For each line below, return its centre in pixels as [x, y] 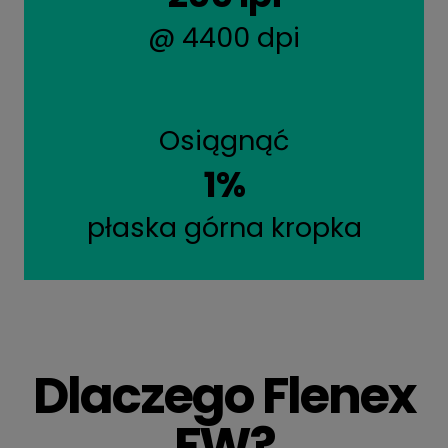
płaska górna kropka [224, 228]
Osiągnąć [224, 141]
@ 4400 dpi [224, 38]
